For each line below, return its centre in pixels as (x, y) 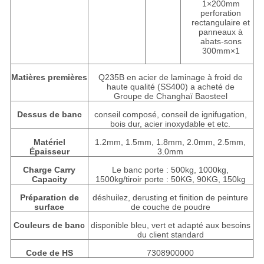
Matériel (49, 142)
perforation (221, 13)
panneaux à (221, 32)
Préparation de (49, 198)
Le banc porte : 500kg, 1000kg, (171, 170)
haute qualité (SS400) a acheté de (170, 87)
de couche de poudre (170, 207)
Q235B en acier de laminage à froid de (170, 77)
